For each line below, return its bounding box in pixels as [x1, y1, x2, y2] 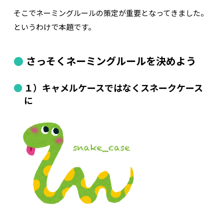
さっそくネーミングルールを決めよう [25, 53, 196, 68]
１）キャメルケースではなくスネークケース [24, 81, 203, 94]
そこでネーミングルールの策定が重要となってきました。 [13, 7, 208, 18]
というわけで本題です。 [13, 21, 95, 32]
